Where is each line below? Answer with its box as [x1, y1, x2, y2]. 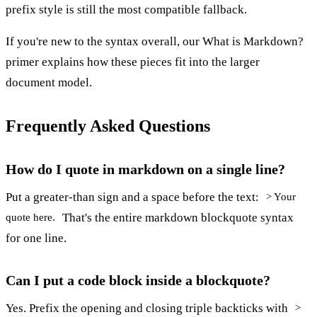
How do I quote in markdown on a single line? [6, 161, 285, 177]
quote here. [6, 212, 55, 224]
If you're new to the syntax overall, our [6, 34, 202, 48]
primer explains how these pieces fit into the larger [6, 54, 260, 69]
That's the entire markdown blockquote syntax [59, 210, 294, 224]
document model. [6, 75, 92, 89]
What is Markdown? [202, 34, 304, 48]
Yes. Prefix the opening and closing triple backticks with [6, 301, 291, 315]
